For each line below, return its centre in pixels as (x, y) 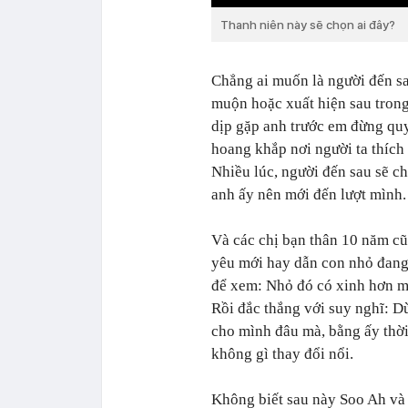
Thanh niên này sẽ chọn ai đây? (308, 24)
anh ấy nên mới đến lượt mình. (309, 194)
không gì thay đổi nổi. (282, 353)
